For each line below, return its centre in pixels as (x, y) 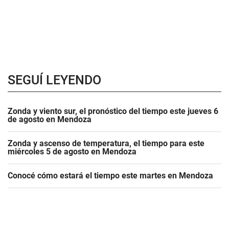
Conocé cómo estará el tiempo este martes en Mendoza (110, 176)
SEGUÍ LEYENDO (54, 80)
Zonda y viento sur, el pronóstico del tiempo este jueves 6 (113, 111)
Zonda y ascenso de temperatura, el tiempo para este (106, 143)
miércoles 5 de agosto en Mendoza (72, 152)
